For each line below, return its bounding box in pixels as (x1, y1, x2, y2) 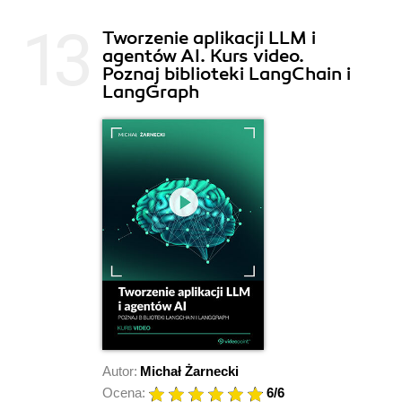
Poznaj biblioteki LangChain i (102, 62, 351, 85)
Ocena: (102, 384, 145, 400)
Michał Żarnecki (140, 363, 239, 379)
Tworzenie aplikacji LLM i (102, 26, 316, 49)
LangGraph (102, 80, 199, 103)
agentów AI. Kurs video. (102, 44, 304, 67)
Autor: (102, 363, 137, 379)
